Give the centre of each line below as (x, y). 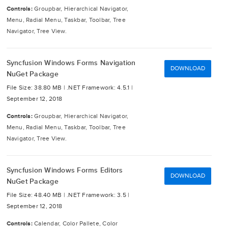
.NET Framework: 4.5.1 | (100, 88)
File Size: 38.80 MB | (36, 88)
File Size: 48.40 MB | (36, 195)
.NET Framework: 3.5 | (98, 195)
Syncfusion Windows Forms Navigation (71, 63)
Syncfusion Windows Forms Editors (65, 170)
